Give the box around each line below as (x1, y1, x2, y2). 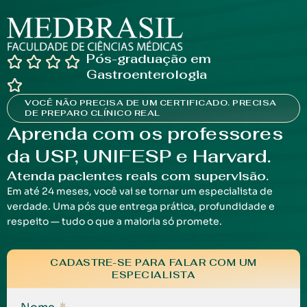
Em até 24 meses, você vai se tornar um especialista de (7, 185, 273, 198)
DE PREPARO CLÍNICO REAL (25, 108, 160, 119)
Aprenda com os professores (7, 122, 283, 146)
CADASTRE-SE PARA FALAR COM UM (50, 256, 257, 269)
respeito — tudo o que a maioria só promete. (7, 215, 222, 228)
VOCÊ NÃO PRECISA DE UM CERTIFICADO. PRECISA (25, 97, 277, 109)
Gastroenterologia (86, 66, 208, 83)
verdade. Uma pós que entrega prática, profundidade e (7, 200, 275, 213)
